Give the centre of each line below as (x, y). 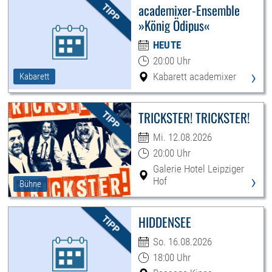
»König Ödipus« (174, 25)
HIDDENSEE (165, 222)
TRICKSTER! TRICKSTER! (194, 118)
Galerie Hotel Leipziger (198, 169)
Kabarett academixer (194, 77)
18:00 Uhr (172, 258)
